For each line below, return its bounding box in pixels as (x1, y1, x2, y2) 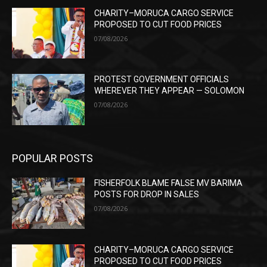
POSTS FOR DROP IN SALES (94, 190, 200, 200)
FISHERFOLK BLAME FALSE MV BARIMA (94, 178, 243, 188)
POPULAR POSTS (12, 152, 93, 165)
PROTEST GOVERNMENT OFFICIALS (94, 74, 229, 85)
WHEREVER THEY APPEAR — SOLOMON (94, 86, 245, 96)
